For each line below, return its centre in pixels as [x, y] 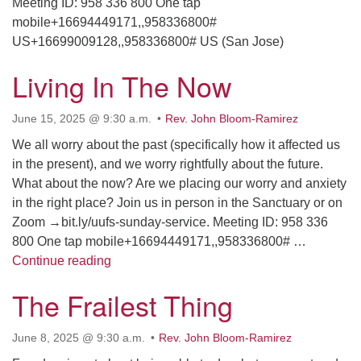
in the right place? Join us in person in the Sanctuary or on [177, 203]
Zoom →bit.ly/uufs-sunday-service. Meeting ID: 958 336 [170, 222]
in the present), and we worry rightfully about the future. [168, 164]
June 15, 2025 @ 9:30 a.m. [82, 118]
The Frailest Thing [122, 305]
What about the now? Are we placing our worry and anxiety [179, 183]
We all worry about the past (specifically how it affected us [176, 145]
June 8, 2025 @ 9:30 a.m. [79, 338]
